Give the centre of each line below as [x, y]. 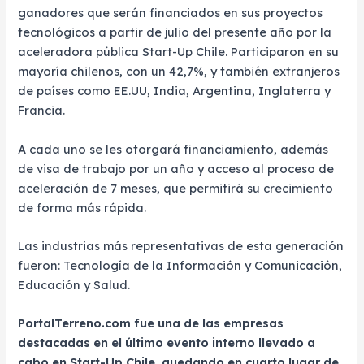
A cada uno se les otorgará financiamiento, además [173, 149]
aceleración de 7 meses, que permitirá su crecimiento [176, 188]
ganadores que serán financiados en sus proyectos [171, 13]
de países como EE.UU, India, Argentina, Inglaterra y [175, 91]
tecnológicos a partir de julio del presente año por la [175, 32]
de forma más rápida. [82, 207]
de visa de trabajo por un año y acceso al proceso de [176, 168]
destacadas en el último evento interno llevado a [167, 343]
